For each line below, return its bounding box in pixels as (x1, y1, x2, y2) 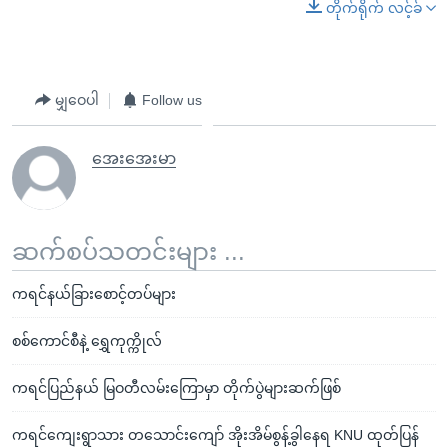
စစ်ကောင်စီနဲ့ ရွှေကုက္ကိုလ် (12, 332, 162, 349)
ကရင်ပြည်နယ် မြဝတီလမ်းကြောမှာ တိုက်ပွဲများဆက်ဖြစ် (12, 379, 341, 396)
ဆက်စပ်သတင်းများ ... (12, 237, 245, 265)
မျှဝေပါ (55, 92, 99, 108)
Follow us (142, 92, 202, 108)
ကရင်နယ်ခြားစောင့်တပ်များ (12, 285, 176, 302)
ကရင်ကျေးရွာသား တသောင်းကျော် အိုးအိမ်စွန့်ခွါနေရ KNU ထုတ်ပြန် (12, 426, 419, 443)
